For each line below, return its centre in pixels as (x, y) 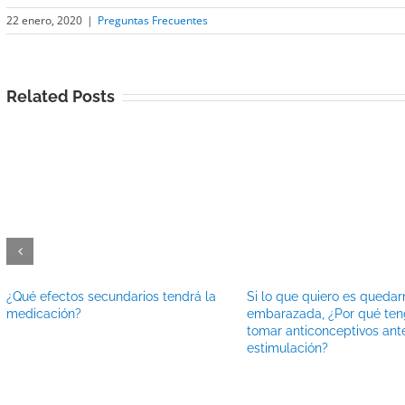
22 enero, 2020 (44, 20)
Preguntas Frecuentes (153, 20)
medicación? (44, 313)
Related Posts (61, 96)
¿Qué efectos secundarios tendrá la (111, 296)
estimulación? (287, 348)
